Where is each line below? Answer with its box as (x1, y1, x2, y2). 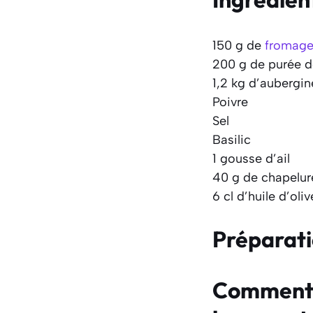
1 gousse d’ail (212, 150, 290, 166)
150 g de (212, 37, 265, 53)
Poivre (212, 94, 248, 110)
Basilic (212, 131, 251, 147)
